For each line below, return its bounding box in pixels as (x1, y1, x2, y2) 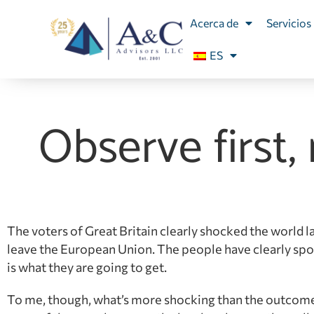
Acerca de (189, 16, 238, 29)
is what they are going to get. (7, 259, 167, 275)
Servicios (266, 16, 311, 29)
